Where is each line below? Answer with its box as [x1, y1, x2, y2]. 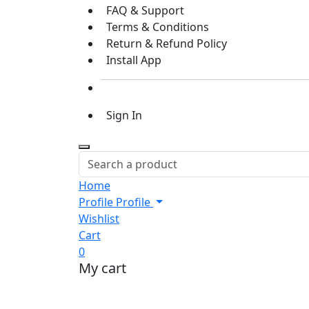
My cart [79, 259, 126, 277]
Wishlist [79, 211, 119, 226]
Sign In [106, 108, 142, 123]
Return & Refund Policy [106, 36, 227, 51]
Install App [106, 52, 161, 68]
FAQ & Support [106, 3, 184, 18]
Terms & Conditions [106, 19, 209, 34]
